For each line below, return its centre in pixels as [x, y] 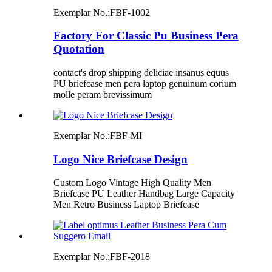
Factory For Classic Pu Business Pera [146, 36]
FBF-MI [126, 135]
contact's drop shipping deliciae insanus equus [141, 72]
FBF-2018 [130, 257]
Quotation [79, 49]
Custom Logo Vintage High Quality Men [132, 183]
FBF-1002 [130, 12]
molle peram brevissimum [103, 94]
